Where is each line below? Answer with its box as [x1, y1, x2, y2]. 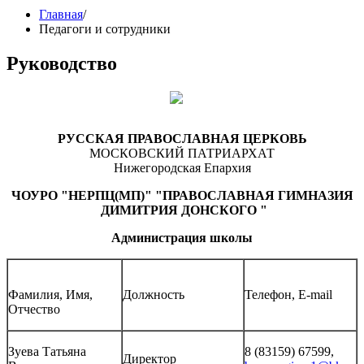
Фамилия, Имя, [8, 287, 93, 301]
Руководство [6, 52, 117, 74]
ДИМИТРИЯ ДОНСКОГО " [97, 202, 267, 217]
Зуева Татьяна [8, 344, 86, 358]
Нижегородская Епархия [113, 160, 251, 175]
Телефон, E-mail [245, 287, 332, 301]
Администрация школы [111, 230, 253, 245]
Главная [39, 7, 83, 21]
